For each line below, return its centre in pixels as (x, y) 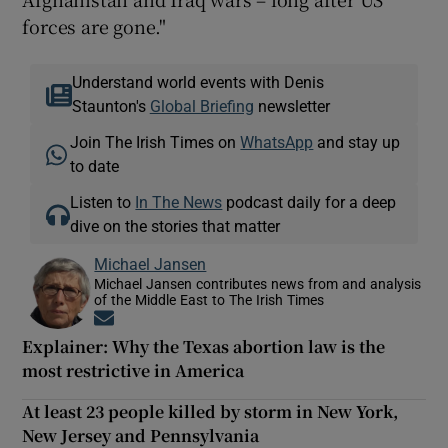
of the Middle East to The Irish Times (209, 299)
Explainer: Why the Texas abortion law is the (204, 346)
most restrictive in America (133, 370)
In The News (179, 201)
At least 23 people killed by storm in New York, (210, 411)
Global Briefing (201, 105)
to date (95, 165)
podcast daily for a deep (309, 201)
